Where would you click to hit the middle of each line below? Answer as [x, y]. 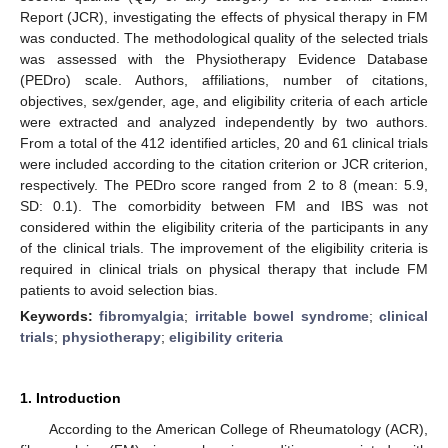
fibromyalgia [142, 315]
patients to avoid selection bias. [119, 289]
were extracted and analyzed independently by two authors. [224, 121]
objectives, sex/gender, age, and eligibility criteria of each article [224, 100]
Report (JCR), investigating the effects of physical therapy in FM [224, 16]
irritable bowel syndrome [281, 315]
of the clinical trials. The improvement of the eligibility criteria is [224, 247]
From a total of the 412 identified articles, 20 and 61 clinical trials [224, 142]
